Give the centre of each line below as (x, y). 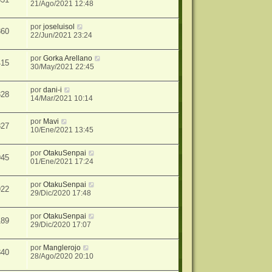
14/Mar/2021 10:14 (62, 98)
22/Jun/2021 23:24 (62, 35)
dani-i (53, 90)
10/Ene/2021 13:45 (62, 130)
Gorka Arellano (68, 58)
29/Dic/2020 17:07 (61, 224)
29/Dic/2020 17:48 (61, 193)
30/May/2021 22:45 (63, 66)
